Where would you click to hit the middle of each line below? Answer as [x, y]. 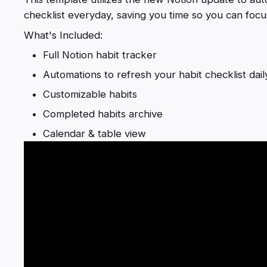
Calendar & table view [94, 133]
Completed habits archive [103, 114]
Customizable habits [90, 94]
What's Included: [63, 35]
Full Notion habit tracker [100, 55]
